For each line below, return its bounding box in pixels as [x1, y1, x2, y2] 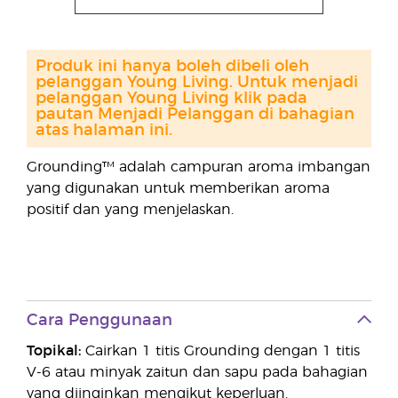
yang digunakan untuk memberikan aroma [27, 181, 330, 196]
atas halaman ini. [36, 123, 172, 139]
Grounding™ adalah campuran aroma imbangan [27, 160, 370, 175]
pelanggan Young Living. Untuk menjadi [36, 75, 358, 92]
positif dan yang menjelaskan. [27, 203, 238, 218]
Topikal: [27, 344, 81, 359]
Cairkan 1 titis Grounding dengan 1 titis [81, 344, 360, 359]
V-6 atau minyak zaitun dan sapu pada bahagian [27, 365, 368, 380]
